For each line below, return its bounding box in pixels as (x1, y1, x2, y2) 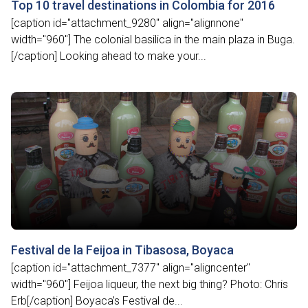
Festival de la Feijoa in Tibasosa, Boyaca (11, 243, 234, 257)
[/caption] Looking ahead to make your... (11, 49, 206, 63)
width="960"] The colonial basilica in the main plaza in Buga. (11, 33, 295, 46)
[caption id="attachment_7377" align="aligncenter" (11, 261, 250, 274)
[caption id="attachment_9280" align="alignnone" (11, 16, 243, 30)
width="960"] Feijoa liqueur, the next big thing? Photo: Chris (11, 278, 288, 291)
